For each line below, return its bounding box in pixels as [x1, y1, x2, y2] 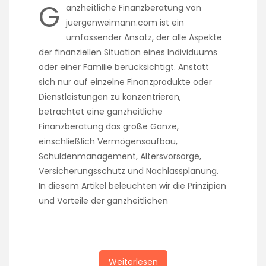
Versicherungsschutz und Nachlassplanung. [39, 164, 218, 177]
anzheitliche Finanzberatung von [66, 1, 201, 14]
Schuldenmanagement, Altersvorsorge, [39, 150, 201, 162]
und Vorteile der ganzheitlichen [39, 194, 168, 207]
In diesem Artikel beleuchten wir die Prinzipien [39, 179, 226, 192]
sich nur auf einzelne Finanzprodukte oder [39, 75, 212, 88]
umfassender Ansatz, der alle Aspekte [66, 31, 222, 43]
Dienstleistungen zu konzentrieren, [39, 90, 181, 103]
